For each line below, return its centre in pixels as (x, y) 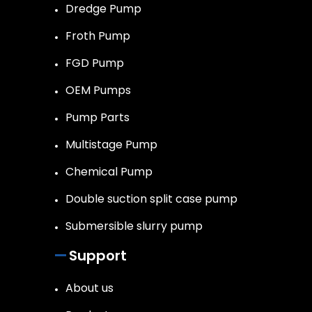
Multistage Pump (111, 145)
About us (89, 288)
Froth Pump (98, 36)
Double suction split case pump (151, 199)
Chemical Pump (109, 172)
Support (98, 256)
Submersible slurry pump (134, 226)
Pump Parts (97, 118)
